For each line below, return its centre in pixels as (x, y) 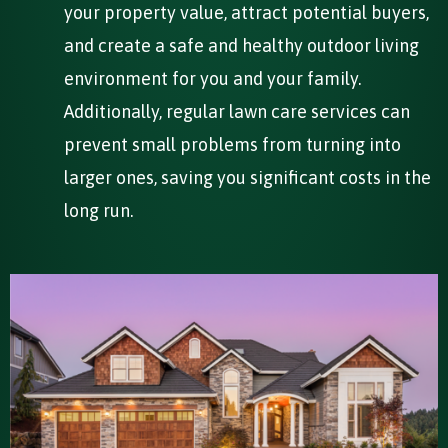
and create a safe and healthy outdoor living (241, 45)
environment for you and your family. (212, 78)
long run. (98, 210)
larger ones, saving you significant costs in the (247, 177)
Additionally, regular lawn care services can (237, 111)
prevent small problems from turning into (232, 144)
